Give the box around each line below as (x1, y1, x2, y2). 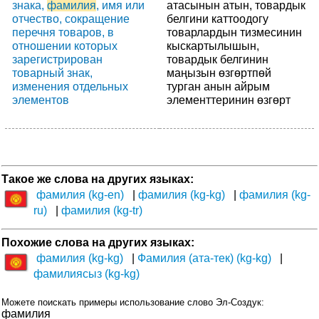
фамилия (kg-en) (36, 188, 124, 201)
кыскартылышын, (167, 39, 259, 52)
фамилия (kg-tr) (61, 204, 142, 216)
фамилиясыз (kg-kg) (33, 267, 140, 280)
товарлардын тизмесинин (167, 26, 302, 38)
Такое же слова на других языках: (1, 172, 194, 185)
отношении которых (12, 39, 117, 52)
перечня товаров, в (12, 26, 114, 38)
